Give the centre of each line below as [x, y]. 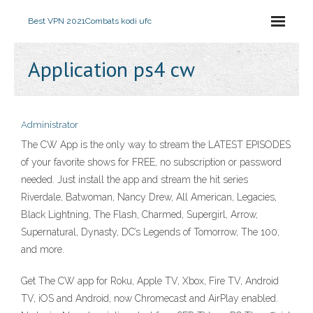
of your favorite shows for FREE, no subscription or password [151, 162]
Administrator [50, 125]
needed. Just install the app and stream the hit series [134, 180]
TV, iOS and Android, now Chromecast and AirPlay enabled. [150, 298]
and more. [43, 249]
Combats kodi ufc [118, 21]
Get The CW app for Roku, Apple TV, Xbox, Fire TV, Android [150, 281]
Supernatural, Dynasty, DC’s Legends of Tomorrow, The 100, [150, 232]
